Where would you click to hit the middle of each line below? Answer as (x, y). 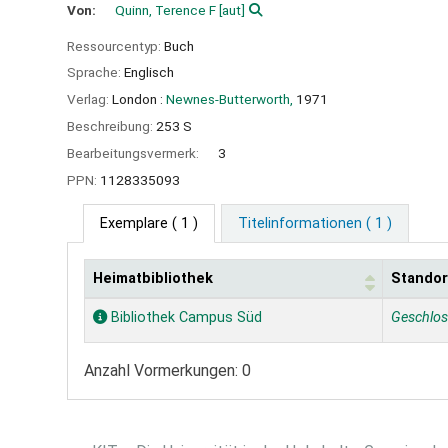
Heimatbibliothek (153, 279)
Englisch (149, 72)
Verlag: (89, 99)
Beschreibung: (111, 125)
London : (137, 99)
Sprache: (95, 72)
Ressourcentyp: (115, 45)
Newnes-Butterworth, (229, 99)
